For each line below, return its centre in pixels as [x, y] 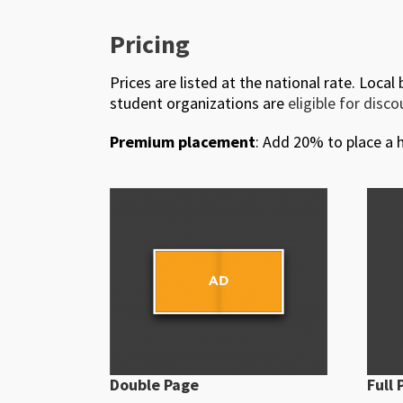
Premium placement [183, 142]
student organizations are [199, 103]
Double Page [154, 385]
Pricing [150, 44]
